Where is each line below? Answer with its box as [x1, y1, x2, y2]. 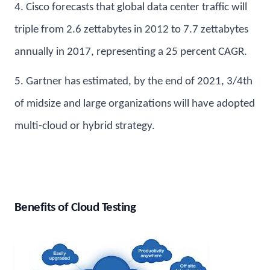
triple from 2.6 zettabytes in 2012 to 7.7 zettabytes [14, 24, 248, 36]
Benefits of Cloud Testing [14, 201, 136, 214]
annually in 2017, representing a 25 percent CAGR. [14, 46, 247, 58]
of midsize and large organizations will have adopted [14, 98, 255, 110]
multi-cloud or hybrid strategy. [14, 120, 155, 132]
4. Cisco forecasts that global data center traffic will [14, 1, 247, 13]
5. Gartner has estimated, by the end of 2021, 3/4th [14, 75, 253, 87]
